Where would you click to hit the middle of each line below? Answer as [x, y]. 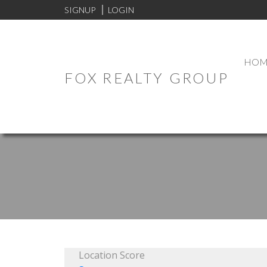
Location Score [111, 255]
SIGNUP [80, 10]
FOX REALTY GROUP [146, 77]
